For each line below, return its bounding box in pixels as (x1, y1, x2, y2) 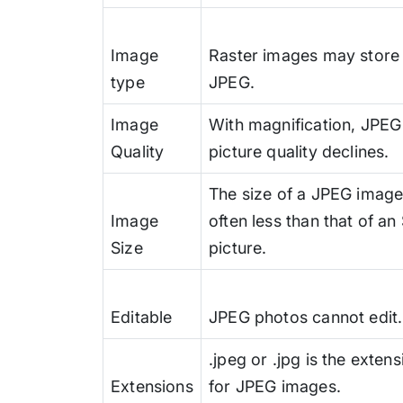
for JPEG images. (209, 376, 341, 396)
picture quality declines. (209, 141, 390, 161)
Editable (111, 307, 173, 327)
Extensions (111, 376, 193, 396)
